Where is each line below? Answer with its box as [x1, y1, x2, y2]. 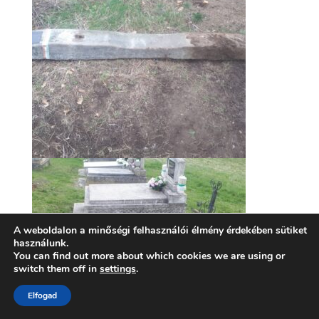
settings [100, 262, 136, 276]
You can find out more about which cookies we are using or [14, 249, 285, 263]
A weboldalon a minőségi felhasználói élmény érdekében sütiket [14, 224, 307, 237]
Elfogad [28, 290, 57, 301]
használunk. [14, 236, 68, 250]
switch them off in [14, 262, 100, 276]
